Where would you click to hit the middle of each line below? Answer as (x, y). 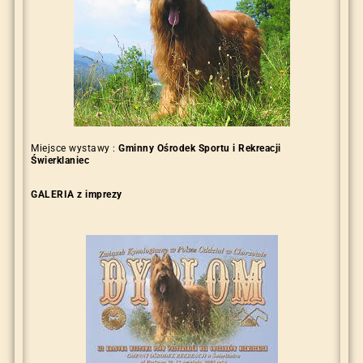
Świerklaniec (60, 161)
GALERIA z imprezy (77, 195)
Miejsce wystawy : (75, 149)
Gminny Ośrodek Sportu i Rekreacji (200, 149)
